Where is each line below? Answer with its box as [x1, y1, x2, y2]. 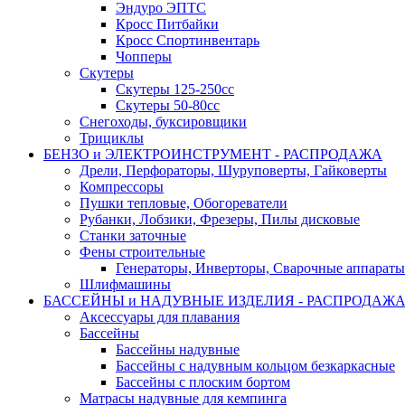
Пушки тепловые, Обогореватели [80, 195, 287, 212]
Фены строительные [80, 244, 205, 260]
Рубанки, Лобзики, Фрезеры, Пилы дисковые [80, 212, 360, 228]
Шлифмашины [80, 277, 171, 293]
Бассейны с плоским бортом [116, 374, 290, 391]
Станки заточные [80, 228, 186, 244]
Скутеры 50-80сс [116, 98, 220, 114]
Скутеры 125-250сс [116, 81, 234, 98]
